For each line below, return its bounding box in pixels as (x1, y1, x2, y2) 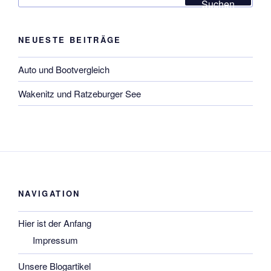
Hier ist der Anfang (18, 217, 91, 230)
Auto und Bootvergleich (18, 62, 109, 76)
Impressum (33, 233, 78, 247)
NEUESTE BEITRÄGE (18, 33, 122, 45)
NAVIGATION (18, 188, 80, 200)
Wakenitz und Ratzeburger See (18, 87, 141, 100)
